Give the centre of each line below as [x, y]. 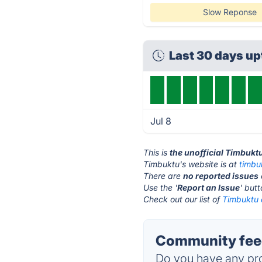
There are [163, 176]
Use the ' [161, 187]
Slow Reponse [230, 12]
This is [157, 152]
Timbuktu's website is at [192, 164]
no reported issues [221, 176]
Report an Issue [209, 187]
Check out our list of [183, 199]
